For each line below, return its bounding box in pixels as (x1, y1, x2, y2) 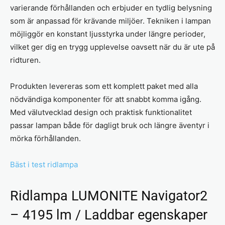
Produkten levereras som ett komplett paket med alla (10, 81, 198, 91)
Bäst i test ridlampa (10, 159, 78, 169)
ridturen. (10, 55, 41, 65)
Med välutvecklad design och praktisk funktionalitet (10, 107, 192, 117)
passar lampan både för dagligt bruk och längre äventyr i (10, 120, 209, 130)
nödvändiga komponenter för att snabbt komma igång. (10, 94, 201, 104)
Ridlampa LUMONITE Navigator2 (10, 187, 207, 204)
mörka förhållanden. (10, 133, 81, 143)
